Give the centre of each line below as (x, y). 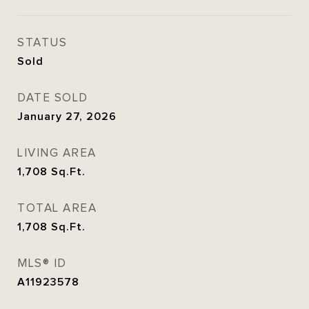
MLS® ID (42, 264)
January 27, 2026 (67, 117)
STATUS (42, 43)
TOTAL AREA (57, 209)
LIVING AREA (57, 153)
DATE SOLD (53, 98)
